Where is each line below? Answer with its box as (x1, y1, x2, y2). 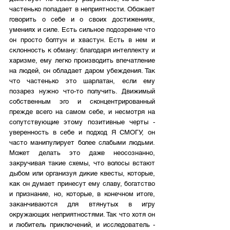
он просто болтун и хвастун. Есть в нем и (9, 36, 155, 44)
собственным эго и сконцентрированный (9, 98, 155, 106)
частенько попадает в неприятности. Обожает (9, 5, 155, 13)
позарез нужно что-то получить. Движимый (9, 87, 155, 95)
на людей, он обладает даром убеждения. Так (9, 67, 155, 75)
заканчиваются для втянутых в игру (9, 200, 155, 208)
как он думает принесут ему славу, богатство (9, 180, 155, 188)
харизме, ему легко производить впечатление (9, 56, 155, 65)
